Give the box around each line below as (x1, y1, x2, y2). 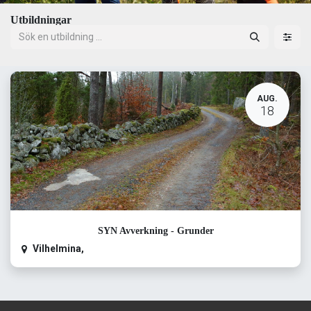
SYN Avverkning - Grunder (97, 226, 214, 236)
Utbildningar (10, 14, 72, 26)
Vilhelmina (33, 243, 81, 254)
